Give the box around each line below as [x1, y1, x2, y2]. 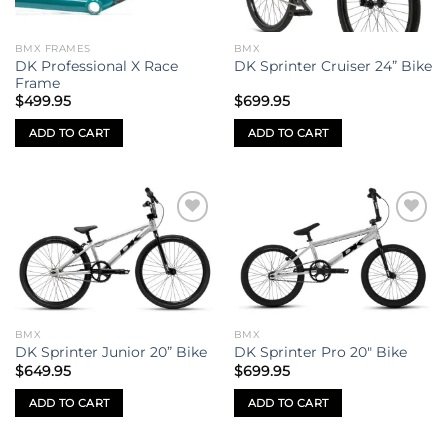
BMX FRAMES [14, 41, 91, 55]
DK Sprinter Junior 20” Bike [14, 344, 207, 361]
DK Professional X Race [14, 57, 178, 74]
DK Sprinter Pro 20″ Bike [233, 344, 407, 361]
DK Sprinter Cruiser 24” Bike [233, 58, 432, 75]
